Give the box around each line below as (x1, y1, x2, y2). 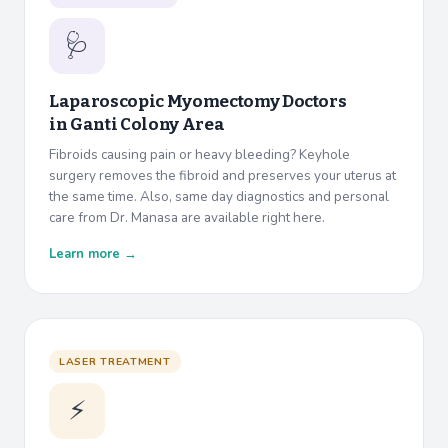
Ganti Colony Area (69, 114, 225, 136)
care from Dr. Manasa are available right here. (49, 208, 325, 228)
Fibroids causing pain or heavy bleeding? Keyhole (49, 145, 350, 165)
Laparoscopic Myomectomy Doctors (49, 91, 347, 113)
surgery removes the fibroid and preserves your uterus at (49, 166, 396, 186)
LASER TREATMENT (59, 354, 171, 370)
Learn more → (49, 245, 137, 264)
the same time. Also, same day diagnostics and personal (49, 187, 389, 207)
